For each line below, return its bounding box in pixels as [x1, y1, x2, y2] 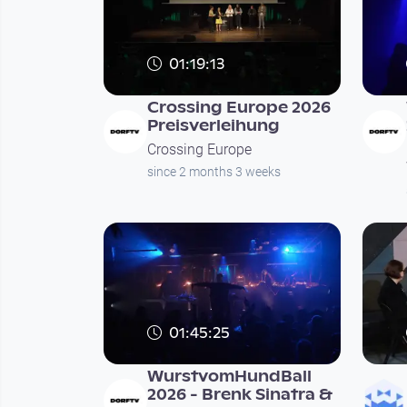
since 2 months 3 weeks [146, 164, 281, 179]
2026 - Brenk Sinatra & [146, 385, 332, 405]
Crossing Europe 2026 [146, 97, 331, 117]
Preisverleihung [146, 115, 280, 135]
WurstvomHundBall [146, 367, 312, 387]
